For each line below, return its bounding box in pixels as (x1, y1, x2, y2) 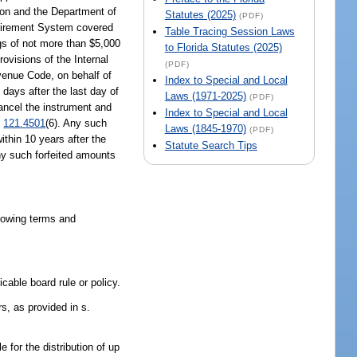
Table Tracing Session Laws (164, 25, 295, 38)
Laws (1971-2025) (164, 90, 246, 103)
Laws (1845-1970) (164, 123, 246, 135)
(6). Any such (45, 116, 108, 129)
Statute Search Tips (164, 139, 257, 152)
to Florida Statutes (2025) (164, 41, 282, 54)
